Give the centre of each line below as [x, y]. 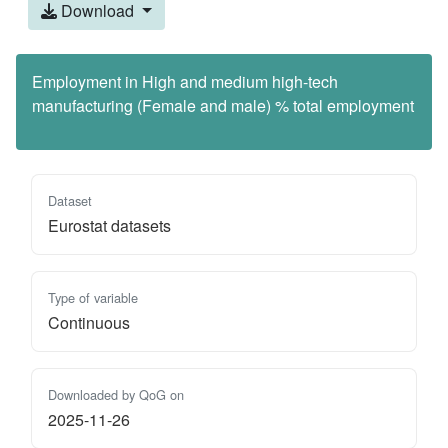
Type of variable [93, 297]
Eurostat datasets [109, 225]
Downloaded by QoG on [116, 394]
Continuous [89, 322]
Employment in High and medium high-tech [185, 81]
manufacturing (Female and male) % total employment [223, 105]
